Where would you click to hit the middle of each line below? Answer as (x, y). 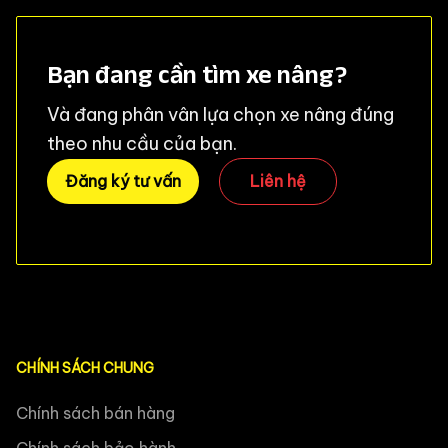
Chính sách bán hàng (95, 412)
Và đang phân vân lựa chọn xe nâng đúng (220, 114)
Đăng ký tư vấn (123, 180)
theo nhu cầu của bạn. (142, 143)
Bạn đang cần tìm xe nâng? (197, 73)
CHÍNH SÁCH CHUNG (85, 367)
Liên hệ (278, 180)
